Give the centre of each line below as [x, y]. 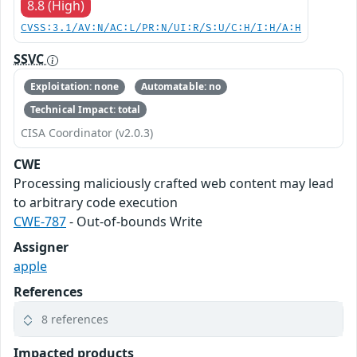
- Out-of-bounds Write [134, 221]
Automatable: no [181, 87]
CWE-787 [40, 221]
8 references [75, 319]
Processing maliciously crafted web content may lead [174, 183]
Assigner [41, 247]
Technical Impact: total [85, 109]
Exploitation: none [74, 87]
